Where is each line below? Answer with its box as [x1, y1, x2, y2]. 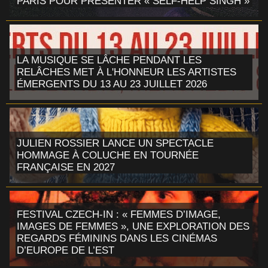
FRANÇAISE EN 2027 [17, 161, 115, 173]
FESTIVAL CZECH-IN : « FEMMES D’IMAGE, [17, 208, 221, 220]
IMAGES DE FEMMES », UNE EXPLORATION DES [17, 220, 249, 232]
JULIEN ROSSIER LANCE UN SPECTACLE [17, 137, 214, 149]
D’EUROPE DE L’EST [17, 244, 114, 256]
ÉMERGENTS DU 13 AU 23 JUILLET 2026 [17, 78, 207, 90]
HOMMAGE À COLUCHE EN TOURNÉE [17, 149, 199, 161]
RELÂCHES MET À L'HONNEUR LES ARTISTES [17, 66, 236, 78]
